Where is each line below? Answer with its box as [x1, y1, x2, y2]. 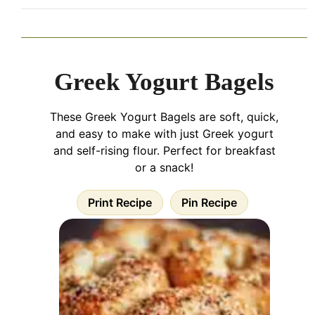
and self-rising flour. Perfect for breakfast [53, 143, 276, 158]
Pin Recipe [181, 195, 237, 210]
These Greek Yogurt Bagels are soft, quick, [50, 110, 278, 124]
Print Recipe [88, 195, 152, 210]
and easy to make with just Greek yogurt [55, 127, 274, 141]
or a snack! [135, 160, 193, 175]
